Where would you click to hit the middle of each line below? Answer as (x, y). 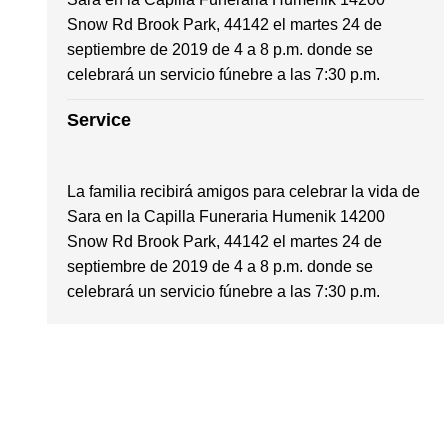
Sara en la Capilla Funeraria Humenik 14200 (226, 216)
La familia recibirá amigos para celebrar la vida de (243, 191)
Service (99, 119)
